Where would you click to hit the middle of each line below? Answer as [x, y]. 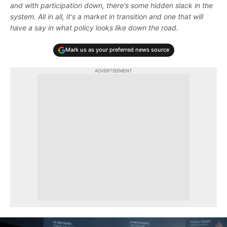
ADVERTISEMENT [113, 70]
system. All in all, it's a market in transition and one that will [107, 16]
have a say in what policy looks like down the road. [94, 27]
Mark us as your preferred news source [117, 50]
